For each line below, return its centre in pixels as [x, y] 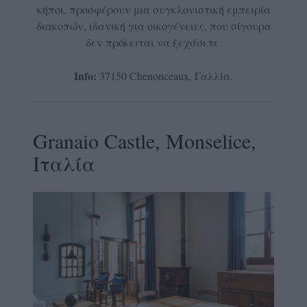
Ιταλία [64, 163]
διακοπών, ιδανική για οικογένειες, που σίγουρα [153, 25]
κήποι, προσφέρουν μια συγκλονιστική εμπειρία [153, 9]
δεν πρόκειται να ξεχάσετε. [153, 42]
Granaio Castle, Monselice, [145, 140]
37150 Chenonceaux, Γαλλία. [165, 75]
